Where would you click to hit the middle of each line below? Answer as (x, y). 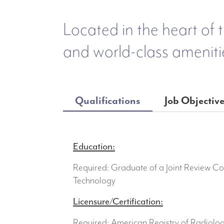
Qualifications (108, 100)
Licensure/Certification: (118, 201)
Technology (94, 180)
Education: (94, 146)
